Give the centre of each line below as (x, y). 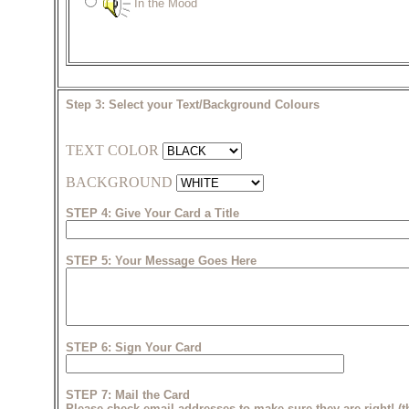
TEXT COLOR (114, 151)
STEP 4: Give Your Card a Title (152, 214)
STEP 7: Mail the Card (127, 395)
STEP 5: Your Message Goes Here (161, 261)
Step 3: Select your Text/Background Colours (192, 105)
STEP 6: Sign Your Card (133, 348)
